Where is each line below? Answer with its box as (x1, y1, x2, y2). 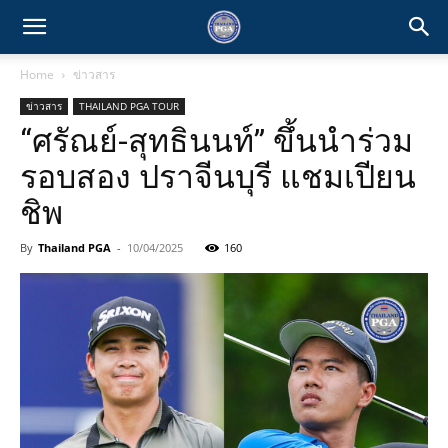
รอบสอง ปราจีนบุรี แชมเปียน (20, 158, 416, 196)
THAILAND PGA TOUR (79, 99, 179, 113)
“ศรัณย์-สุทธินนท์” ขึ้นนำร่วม (20, 122, 413, 160)
